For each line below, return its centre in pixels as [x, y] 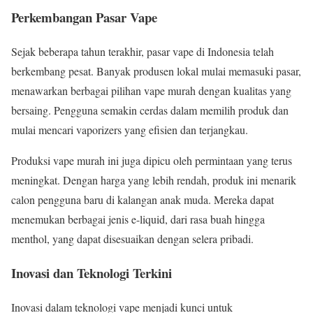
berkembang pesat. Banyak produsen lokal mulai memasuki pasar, [156, 71]
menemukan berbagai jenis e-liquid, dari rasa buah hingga [138, 219]
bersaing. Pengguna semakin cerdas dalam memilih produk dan [150, 110]
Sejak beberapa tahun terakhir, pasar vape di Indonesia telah [143, 52]
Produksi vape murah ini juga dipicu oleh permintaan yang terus [152, 161]
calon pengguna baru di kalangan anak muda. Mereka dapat [143, 200]
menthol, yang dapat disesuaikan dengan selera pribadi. [132, 239]
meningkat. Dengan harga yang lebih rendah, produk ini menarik [154, 180]
